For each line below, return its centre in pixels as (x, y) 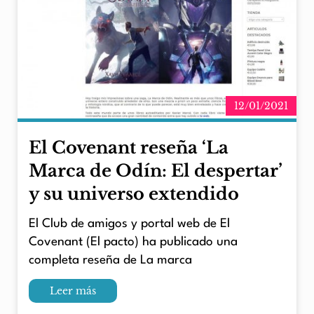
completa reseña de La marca (110, 260)
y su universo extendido (134, 194)
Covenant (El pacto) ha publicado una (133, 242)
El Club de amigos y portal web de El (129, 224)
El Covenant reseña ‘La (129, 148)
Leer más (73, 291)
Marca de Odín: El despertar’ (155, 171)
